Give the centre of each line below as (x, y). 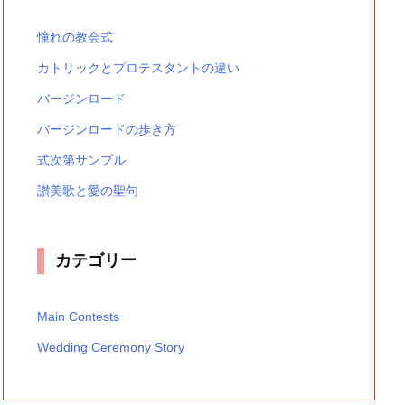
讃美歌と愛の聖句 (88, 191)
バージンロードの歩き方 (107, 129)
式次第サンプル (81, 160)
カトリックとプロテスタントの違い (138, 68)
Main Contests (78, 316)
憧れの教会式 (75, 37)
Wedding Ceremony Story (111, 347)
